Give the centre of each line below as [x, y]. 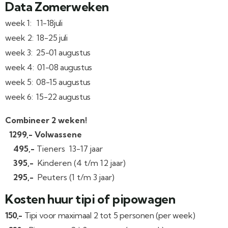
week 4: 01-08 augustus [49, 67]
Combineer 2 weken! [46, 120]
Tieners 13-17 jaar [70, 149]
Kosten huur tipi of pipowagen [90, 199]
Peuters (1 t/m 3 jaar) [74, 177]
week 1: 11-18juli [34, 23]
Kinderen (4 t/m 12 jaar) [82, 163]
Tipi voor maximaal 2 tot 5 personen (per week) [110, 215]
